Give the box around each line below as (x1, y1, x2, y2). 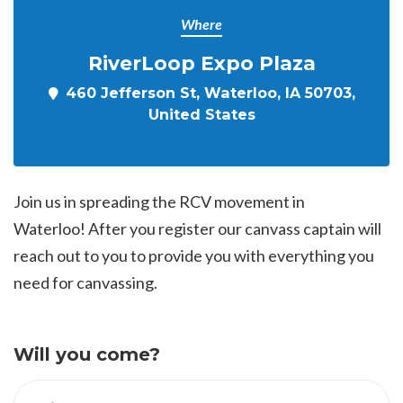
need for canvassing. (13, 273, 157, 292)
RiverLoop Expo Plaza (87, 51, 316, 75)
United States (148, 105, 255, 123)
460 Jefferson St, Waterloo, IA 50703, (65, 84, 355, 102)
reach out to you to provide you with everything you (13, 246, 374, 265)
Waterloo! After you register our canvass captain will (13, 219, 381, 238)
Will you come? (13, 344, 160, 365)
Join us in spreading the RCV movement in (13, 192, 305, 211)
